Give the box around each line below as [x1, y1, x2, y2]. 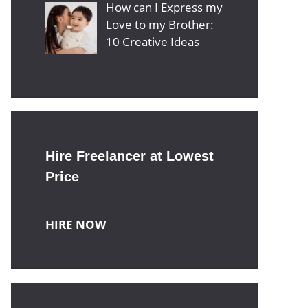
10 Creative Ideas [105, 33, 199, 49]
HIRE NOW [45, 217, 106, 233]
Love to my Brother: [105, 16, 214, 32]
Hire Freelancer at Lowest [45, 148, 214, 164]
